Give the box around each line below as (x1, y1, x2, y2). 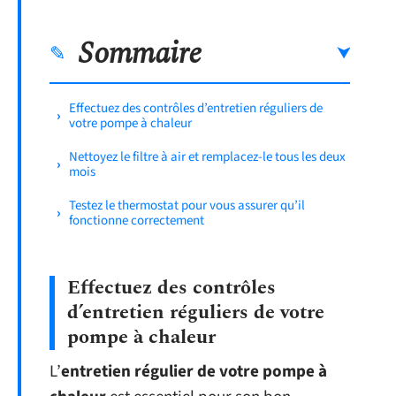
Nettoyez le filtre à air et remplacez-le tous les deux (69, 147, 346, 166)
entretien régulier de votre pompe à (61, 360, 327, 384)
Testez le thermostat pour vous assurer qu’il (69, 195, 305, 215)
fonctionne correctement (69, 210, 204, 230)
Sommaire (79, 30, 202, 77)
